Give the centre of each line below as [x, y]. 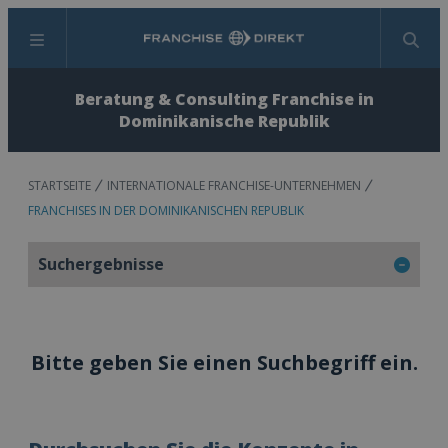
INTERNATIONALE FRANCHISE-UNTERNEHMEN [234, 185]
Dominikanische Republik [224, 121]
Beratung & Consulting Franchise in [224, 99]
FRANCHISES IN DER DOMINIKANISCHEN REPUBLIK [166, 210]
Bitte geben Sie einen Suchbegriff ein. [224, 362]
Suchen [249, 48]
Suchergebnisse [101, 264]
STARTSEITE [59, 185]
